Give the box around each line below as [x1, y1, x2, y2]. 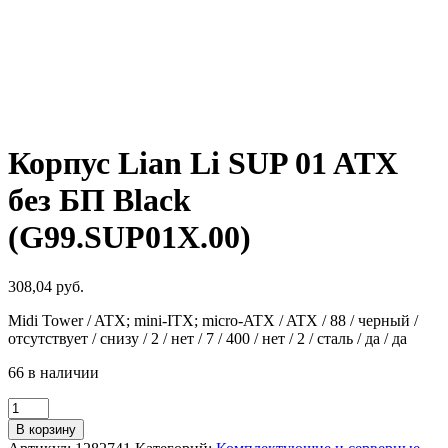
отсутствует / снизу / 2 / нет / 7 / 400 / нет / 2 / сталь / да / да [8, 329, 407, 347]
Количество [7, 396, 87, 414]
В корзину [16, 421, 76, 437]
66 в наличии [8, 363, 99, 381]
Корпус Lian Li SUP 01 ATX [8, 145, 398, 182]
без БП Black [8, 182, 191, 219]
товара [7, 414, 52, 432]
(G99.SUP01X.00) [8, 219, 251, 256]
